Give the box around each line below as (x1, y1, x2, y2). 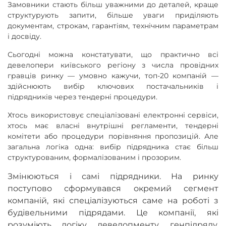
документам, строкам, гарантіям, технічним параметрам (8, 21, 218, 30)
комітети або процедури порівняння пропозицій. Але (8, 131, 218, 141)
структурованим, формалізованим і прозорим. (8, 152, 181, 162)
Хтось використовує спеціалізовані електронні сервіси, (8, 110, 218, 120)
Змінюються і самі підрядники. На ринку (8, 171, 218, 181)
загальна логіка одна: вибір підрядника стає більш (8, 142, 218, 151)
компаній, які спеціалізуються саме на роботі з (8, 195, 218, 205)
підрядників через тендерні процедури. (8, 92, 157, 101)
